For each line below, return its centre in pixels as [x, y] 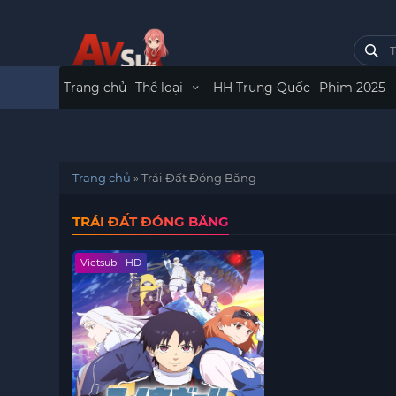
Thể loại [161, 88]
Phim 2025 [352, 88]
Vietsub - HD [111, 263]
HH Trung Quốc [261, 88]
